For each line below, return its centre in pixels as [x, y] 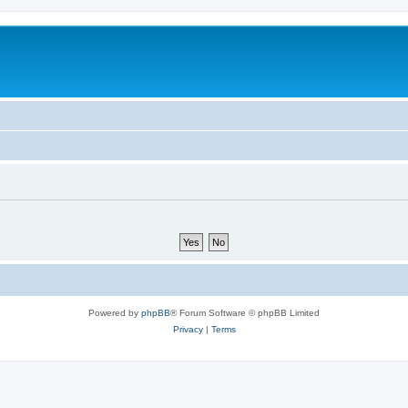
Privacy [188, 329]
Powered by [115, 312]
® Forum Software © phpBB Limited [245, 312]
